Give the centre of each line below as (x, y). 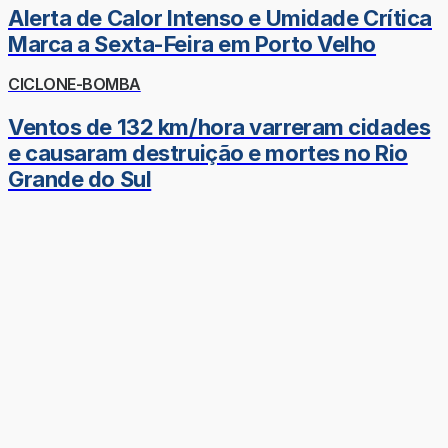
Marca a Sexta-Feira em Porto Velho (192, 44)
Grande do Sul (80, 178)
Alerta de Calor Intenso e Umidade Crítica (220, 18)
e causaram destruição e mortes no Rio (208, 152)
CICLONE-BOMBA (74, 84)
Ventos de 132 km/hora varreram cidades (219, 126)
